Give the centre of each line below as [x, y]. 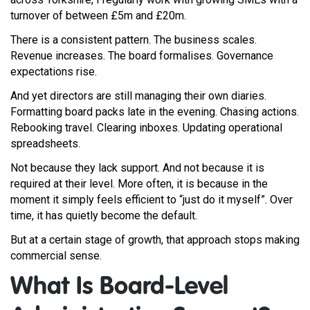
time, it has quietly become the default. [104, 216]
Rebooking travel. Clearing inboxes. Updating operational [146, 128]
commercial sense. [56, 256]
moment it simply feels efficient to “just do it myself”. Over [152, 200]
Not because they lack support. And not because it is [137, 168]
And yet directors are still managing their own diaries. [138, 96]
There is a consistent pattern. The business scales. [134, 40]
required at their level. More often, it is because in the [139, 184]
